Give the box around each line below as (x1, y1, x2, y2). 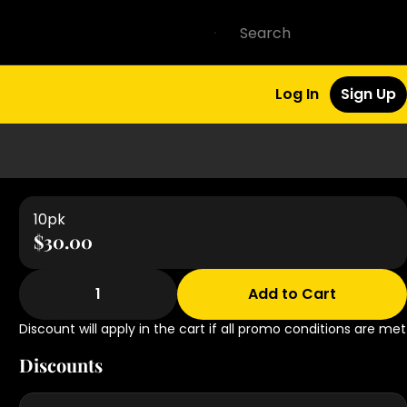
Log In (275, 84, 319, 104)
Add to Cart (248, 283, 337, 304)
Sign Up (341, 84, 396, 104)
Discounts (19, 352, 104, 377)
